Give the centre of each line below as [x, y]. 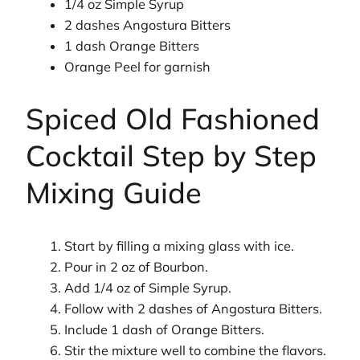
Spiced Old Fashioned [173, 119]
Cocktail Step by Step [171, 156]
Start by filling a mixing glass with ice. [180, 246]
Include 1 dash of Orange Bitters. [165, 330]
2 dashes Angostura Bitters [148, 25]
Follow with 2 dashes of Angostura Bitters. [194, 309]
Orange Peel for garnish [138, 66]
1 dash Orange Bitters [132, 45]
